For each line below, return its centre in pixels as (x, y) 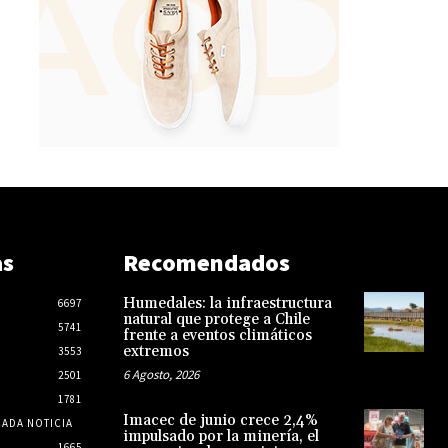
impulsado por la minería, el (220, 436)
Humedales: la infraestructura (227, 303)
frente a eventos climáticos (217, 335)
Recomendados (206, 262)
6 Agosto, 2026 (160, 374)
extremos (155, 351)
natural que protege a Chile (216, 319)
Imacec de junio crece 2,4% (220, 420)
